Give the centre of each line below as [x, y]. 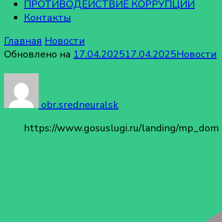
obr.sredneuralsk [79, 105]
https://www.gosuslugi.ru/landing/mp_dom [121, 128]
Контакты [47, 18]
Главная [23, 41]
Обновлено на [39, 54]
